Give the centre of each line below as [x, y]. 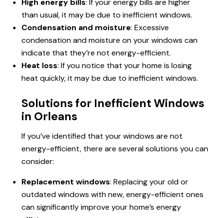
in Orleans [49, 117]
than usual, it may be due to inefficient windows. [107, 15]
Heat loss [39, 66]
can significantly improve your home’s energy [101, 207]
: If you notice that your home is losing [125, 66]
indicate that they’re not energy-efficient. [96, 53]
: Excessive [150, 28]
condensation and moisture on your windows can [109, 40]
